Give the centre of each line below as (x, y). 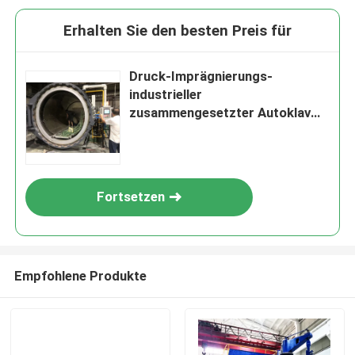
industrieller (166, 95)
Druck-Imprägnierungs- (201, 76)
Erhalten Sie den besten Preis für (177, 31)
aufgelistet (163, 149)
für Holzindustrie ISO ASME (213, 131)
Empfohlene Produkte (80, 275)
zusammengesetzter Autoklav (220, 113)
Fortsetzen (131, 197)
